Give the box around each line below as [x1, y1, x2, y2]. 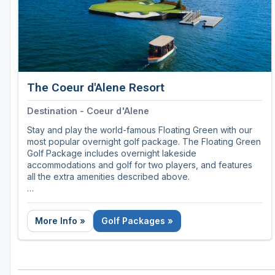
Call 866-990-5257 [27, 195, 105, 206]
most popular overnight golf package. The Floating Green [27, 136, 261, 147]
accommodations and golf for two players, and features [27, 160, 252, 171]
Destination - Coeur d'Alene [27, 106, 149, 117]
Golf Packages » [101, 215, 173, 227]
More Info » [35, 215, 85, 227]
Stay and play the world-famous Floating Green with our [27, 125, 252, 136]
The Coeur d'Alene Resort [27, 80, 165, 95]
